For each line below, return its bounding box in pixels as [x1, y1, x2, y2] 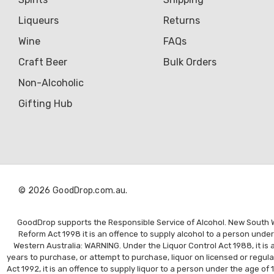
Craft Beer [18, 56, 67, 68]
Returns [163, 14, 201, 26]
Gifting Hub [18, 97, 72, 109]
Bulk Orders [163, 56, 217, 68]
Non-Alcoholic [18, 76, 84, 89]
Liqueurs [18, 14, 59, 26]
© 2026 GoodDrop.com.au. [18, 185, 128, 196]
